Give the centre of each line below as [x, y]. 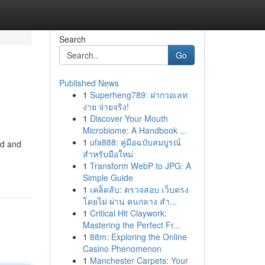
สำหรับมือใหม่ [108, 154]
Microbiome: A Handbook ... [135, 130]
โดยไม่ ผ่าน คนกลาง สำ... [130, 201]
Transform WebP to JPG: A [140, 166]
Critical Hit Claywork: [128, 213]
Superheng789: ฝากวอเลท [138, 95]
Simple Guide [108, 177]
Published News [89, 83]
